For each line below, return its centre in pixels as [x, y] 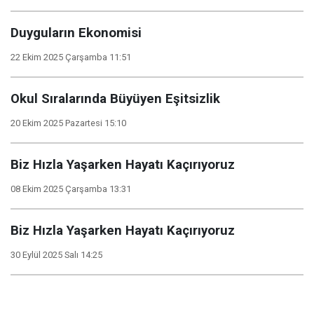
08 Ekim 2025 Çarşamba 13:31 [71, 189]
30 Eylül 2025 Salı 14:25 [56, 255]
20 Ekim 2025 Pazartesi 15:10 [68, 123]
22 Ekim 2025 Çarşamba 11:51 [71, 57]
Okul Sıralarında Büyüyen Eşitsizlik [115, 99]
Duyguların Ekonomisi [76, 33]
